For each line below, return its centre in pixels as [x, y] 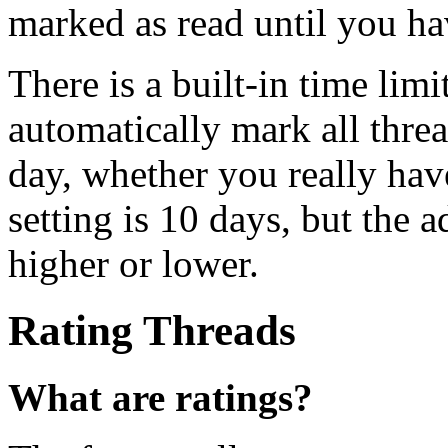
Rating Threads [152, 330]
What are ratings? [160, 397]
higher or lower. [133, 263]
